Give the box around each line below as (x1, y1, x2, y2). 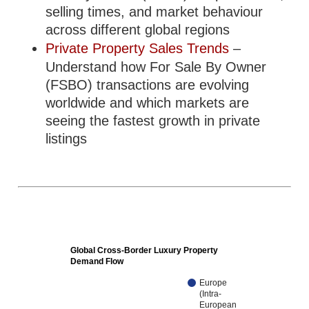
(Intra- (199, 289, 222, 299)
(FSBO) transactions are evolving (46, 77, 250, 92)
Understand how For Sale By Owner (46, 59, 267, 74)
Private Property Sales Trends (46, 41, 230, 56)
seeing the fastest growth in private (46, 113, 261, 128)
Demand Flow (70, 257, 125, 267)
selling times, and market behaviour (46, 4, 263, 19)
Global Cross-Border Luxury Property (70, 246, 219, 256)
